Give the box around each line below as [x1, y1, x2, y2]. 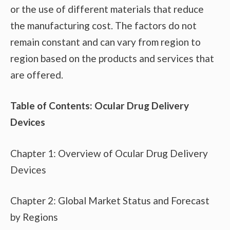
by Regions [10, 211, 58, 223]
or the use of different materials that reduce [10, 3, 204, 15]
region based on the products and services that [10, 52, 214, 64]
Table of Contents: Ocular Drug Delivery [10, 100, 189, 112]
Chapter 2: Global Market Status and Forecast [10, 195, 209, 207]
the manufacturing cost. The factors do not [10, 19, 197, 31]
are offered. [10, 68, 63, 81]
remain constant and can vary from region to [10, 35, 201, 48]
